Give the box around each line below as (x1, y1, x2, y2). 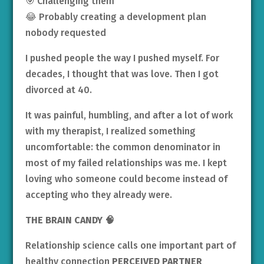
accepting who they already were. (25, 189, 172, 201)
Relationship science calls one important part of (25, 240, 236, 252)
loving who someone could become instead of (25, 173, 227, 185)
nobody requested (25, 27, 106, 39)
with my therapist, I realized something (25, 126, 196, 137)
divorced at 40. (25, 84, 92, 96)
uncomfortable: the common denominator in (25, 141, 220, 153)
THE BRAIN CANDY (25, 214, 105, 226)
